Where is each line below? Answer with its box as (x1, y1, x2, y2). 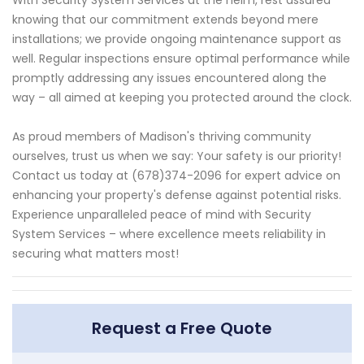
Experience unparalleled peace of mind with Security (12, 206, 311, 223)
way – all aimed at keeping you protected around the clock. (12, 89, 352, 106)
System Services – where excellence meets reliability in (12, 225, 326, 242)
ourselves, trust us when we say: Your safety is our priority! (12, 147, 341, 164)
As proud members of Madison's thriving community (12, 128, 311, 145)
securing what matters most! (12, 245, 179, 262)
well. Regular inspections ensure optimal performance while (12, 50, 350, 67)
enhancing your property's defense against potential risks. (12, 186, 341, 203)
